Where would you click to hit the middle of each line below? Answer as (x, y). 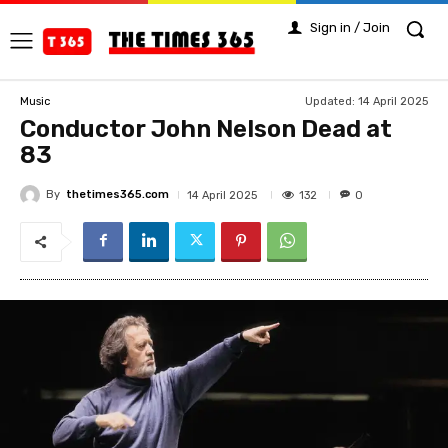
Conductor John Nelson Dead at (206, 129)
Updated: (330, 102)
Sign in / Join (350, 27)
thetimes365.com (117, 195)
